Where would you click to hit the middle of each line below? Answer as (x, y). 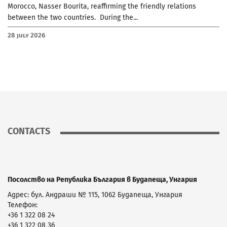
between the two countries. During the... (73, 17)
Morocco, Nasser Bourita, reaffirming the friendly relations (102, 6)
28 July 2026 (26, 35)
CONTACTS (29, 131)
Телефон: (23, 205)
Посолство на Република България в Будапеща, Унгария (102, 179)
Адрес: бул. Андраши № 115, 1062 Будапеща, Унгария (95, 195)
